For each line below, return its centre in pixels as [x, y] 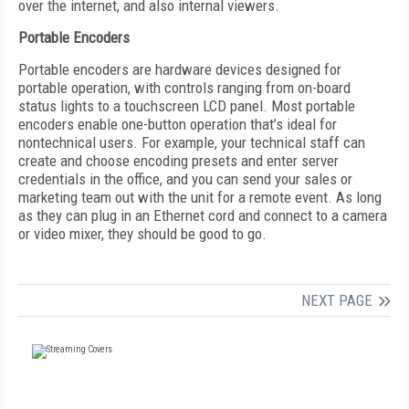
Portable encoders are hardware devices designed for [180, 69]
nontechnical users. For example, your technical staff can [192, 142]
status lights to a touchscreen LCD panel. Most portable [187, 106]
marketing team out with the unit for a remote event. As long [200, 197]
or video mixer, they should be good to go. [142, 234]
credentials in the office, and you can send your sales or [185, 179]
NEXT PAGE [337, 300]
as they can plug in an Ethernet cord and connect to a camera [203, 215]
